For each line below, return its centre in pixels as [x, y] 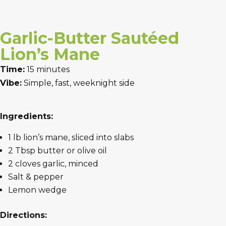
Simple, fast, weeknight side [78, 83]
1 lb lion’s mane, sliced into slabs [71, 138]
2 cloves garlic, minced [53, 164]
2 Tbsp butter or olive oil [58, 151]
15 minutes [47, 70]
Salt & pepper [36, 177]
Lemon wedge [37, 190]
